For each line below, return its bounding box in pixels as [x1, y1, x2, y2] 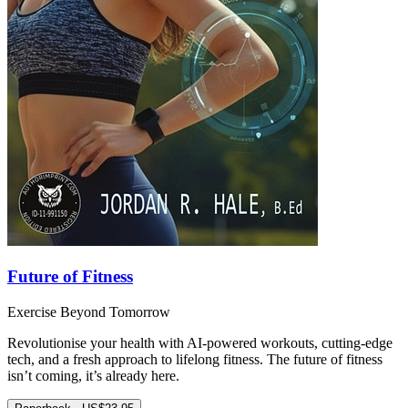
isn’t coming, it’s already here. [7, 367, 179, 383]
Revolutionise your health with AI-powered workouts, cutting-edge [7, 334, 393, 351]
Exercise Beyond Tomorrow [7, 303, 170, 320]
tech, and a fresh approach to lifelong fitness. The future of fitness [7, 351, 382, 367]
